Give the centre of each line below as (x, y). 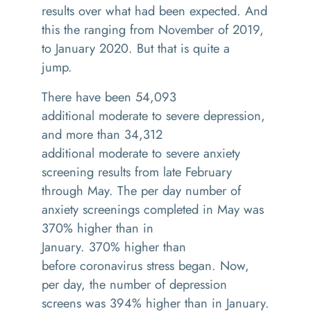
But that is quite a (183, 48)
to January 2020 (85, 48)
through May (75, 191)
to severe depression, (207, 116)
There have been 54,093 (109, 97)
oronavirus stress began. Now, (168, 266)
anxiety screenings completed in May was (153, 209)
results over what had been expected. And (154, 11)
